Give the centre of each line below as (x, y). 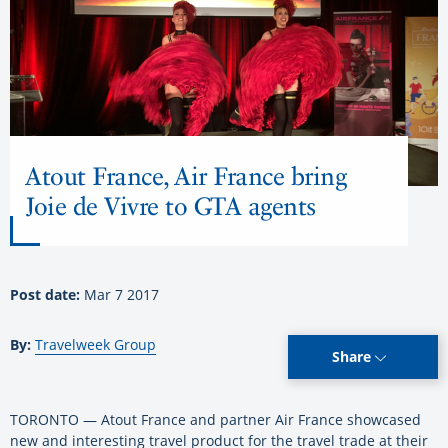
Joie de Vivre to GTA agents (170, 206)
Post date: (47, 295)
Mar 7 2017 (121, 295)
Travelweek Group (95, 345)
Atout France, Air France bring (185, 176)
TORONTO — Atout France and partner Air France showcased (215, 420)
